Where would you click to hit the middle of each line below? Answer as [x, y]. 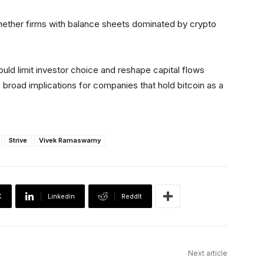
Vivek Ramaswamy [70, 141]
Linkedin [61, 197]
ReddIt [132, 197]
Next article [207, 253]
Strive [18, 141]
